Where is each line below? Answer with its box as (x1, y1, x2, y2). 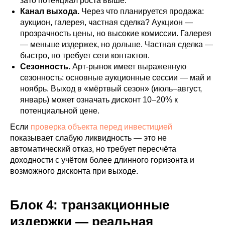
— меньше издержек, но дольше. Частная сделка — (20, 40, 213, 49)
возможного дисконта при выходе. (10, 167, 138, 175)
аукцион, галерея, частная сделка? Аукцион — (20, 18, 193, 27)
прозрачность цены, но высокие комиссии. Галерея (20, 29, 211, 38)
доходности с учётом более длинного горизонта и (10, 156, 194, 164)
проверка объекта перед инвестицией (31, 123, 172, 131)
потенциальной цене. (20, 106, 99, 115)
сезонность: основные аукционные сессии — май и (20, 73, 211, 82)
